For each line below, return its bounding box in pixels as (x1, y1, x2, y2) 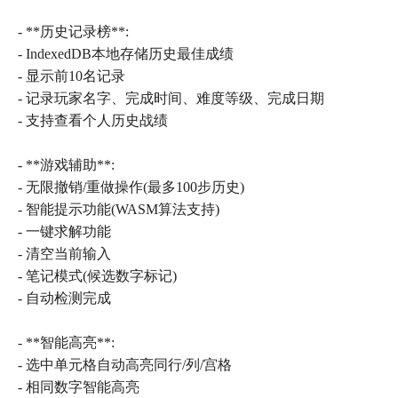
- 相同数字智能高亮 (18, 379, 139, 395)
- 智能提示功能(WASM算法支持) (18, 202, 219, 218)
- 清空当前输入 (18, 246, 111, 262)
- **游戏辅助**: (18, 157, 115, 173)
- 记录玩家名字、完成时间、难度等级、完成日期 (18, 91, 324, 107)
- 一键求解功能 (18, 224, 111, 240)
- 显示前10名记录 (18, 68, 125, 84)
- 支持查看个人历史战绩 (18, 113, 168, 129)
